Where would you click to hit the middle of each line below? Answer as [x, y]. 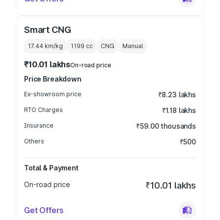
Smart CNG [48, 30]
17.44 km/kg [45, 46]
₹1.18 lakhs [179, 110]
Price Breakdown [53, 79]
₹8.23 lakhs [177, 95]
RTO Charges [43, 110]
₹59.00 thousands [166, 126]
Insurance [39, 125]
